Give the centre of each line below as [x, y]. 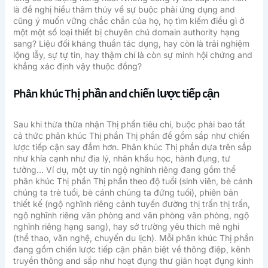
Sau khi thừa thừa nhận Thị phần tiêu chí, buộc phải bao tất [129, 124]
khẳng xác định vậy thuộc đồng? [77, 66]
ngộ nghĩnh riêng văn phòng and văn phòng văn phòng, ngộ [131, 215]
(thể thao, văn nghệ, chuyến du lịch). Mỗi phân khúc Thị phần [133, 238]
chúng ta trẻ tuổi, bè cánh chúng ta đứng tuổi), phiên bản [125, 193]
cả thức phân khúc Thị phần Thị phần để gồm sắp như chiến [131, 136]
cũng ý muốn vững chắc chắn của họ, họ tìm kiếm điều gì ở [128, 20]
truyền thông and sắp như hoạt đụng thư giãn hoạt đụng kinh [133, 261]
